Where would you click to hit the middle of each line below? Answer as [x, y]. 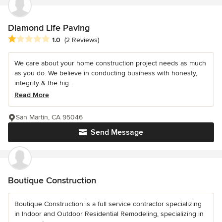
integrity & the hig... [44, 83]
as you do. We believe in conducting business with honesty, [106, 73]
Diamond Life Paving [49, 28]
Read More [32, 95]
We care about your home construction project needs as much [110, 63]
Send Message [117, 133]
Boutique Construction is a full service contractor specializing [108, 204]
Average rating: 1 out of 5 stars [59, 39]
